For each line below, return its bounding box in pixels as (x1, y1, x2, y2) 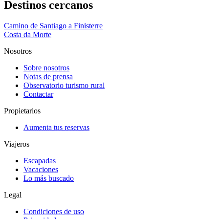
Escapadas (23, 156, 56, 165)
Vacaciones (23, 165, 58, 174)
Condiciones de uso (23, 207, 84, 216)
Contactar (23, 89, 53, 98)
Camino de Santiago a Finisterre (4, 21, 103, 30)
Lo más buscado (23, 174, 74, 182)
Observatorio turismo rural (23, 81, 105, 89)
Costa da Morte (4, 30, 51, 39)
